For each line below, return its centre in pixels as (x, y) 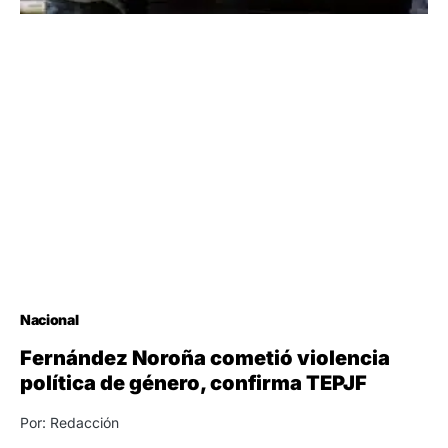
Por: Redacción (69, 422)
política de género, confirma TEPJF (193, 382)
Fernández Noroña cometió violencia (205, 357)
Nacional (49, 319)
